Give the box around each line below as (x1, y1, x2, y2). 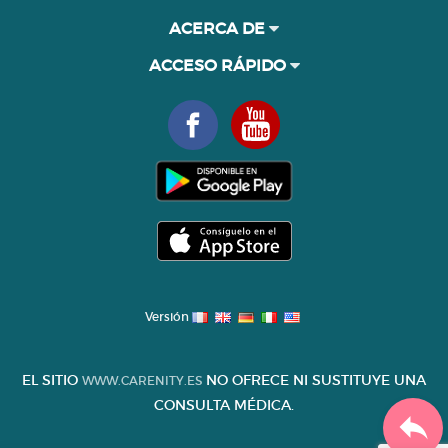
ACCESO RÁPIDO (148, 54, 290, 75)
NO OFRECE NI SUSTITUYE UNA (202, 370, 426, 389)
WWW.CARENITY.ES (82, 372, 202, 388)
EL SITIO (22, 370, 82, 389)
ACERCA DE (169, 17, 269, 38)
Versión (144, 308, 192, 324)
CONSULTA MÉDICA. (154, 395, 294, 414)
